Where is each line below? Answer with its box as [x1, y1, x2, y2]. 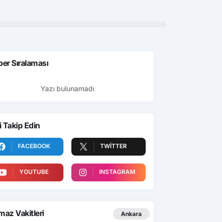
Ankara [121, 210, 142, 218]
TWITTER [100, 142, 127, 150]
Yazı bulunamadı [41, 84, 94, 93]
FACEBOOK [18, 142, 50, 150]
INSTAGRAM [99, 167, 135, 175]
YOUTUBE [19, 167, 49, 175]
